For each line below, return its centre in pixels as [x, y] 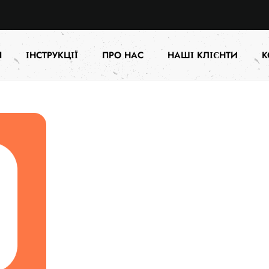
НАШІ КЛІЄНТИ [203, 56]
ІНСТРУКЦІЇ [52, 56]
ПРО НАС [123, 56]
